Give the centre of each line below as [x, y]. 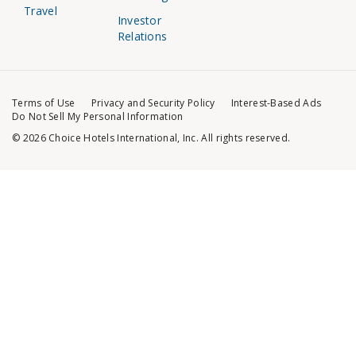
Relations [142, 37]
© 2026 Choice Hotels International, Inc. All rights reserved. [151, 138]
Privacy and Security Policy [153, 103]
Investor [139, 21]
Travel [41, 11]
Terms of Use [44, 103]
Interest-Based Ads [276, 103]
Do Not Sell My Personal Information [98, 117]
